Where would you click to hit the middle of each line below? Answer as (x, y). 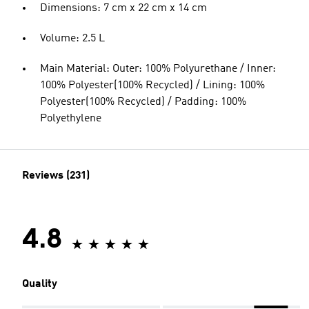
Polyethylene (71, 119)
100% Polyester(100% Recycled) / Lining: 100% (152, 86)
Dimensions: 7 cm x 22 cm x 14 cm (123, 8)
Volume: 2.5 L (72, 39)
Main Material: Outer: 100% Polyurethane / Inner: (158, 69)
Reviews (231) (56, 176)
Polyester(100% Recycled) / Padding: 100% (143, 102)
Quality (40, 284)
